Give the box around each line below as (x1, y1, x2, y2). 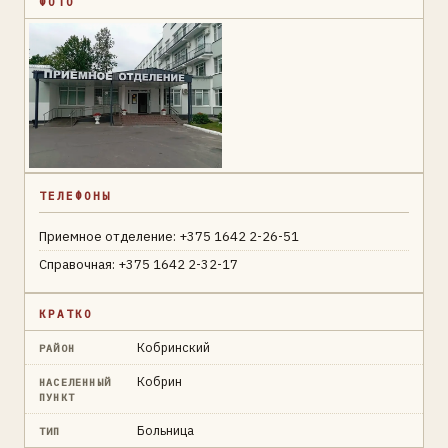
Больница (137, 421, 194, 438)
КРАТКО (39, 306, 93, 321)
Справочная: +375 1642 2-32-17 (39, 255, 238, 273)
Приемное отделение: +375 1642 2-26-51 (39, 227, 299, 245)
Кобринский (137, 338, 210, 355)
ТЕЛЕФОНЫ (39, 188, 111, 203)
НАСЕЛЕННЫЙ (39, 375, 111, 389)
